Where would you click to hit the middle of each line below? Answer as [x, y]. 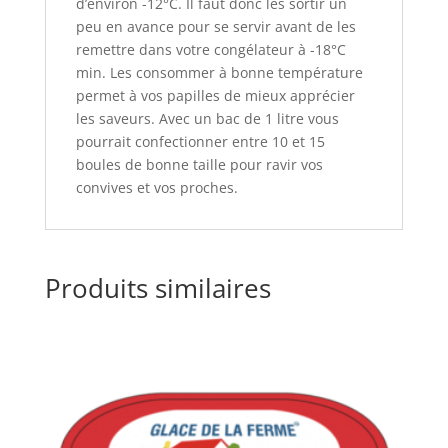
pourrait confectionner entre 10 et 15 [200, 142]
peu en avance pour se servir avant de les [215, 27]
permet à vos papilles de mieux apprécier [215, 96]
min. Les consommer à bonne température [219, 73]
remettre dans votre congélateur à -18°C [210, 50]
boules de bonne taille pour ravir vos [199, 165]
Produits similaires [157, 288]
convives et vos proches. [156, 188]
